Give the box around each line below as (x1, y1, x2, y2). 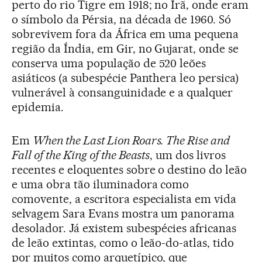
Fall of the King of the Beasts (12, 147, 150, 162)
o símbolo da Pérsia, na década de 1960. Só (12, 12, 232, 26)
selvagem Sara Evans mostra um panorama (12, 206, 235, 220)
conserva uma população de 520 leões (12, 56, 206, 70)
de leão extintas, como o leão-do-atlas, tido (12, 235, 235, 250)
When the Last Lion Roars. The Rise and (32, 133, 230, 147)
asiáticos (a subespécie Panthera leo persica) (12, 70, 239, 85)
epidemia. (12, 99, 64, 114)
